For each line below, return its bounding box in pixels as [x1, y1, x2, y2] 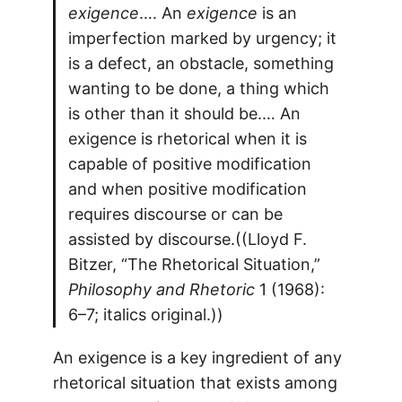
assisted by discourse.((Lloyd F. [67, 230, 307, 249]
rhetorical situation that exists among [52, 373, 337, 393]
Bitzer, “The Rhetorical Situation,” [67, 255, 320, 275]
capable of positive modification [67, 154, 311, 174]
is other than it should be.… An [67, 104, 301, 124]
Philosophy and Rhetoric [67, 280, 255, 300]
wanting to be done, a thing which [67, 79, 329, 99]
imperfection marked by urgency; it [67, 29, 336, 48]
